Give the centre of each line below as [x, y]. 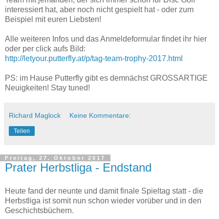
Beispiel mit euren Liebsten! [53, 19]
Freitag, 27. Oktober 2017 [55, 158]
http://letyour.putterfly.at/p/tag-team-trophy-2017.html [94, 58]
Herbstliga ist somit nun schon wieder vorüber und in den [103, 200]
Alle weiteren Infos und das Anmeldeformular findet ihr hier [106, 39]
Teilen [22, 131]
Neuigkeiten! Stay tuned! [47, 88]
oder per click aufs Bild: [45, 48]
